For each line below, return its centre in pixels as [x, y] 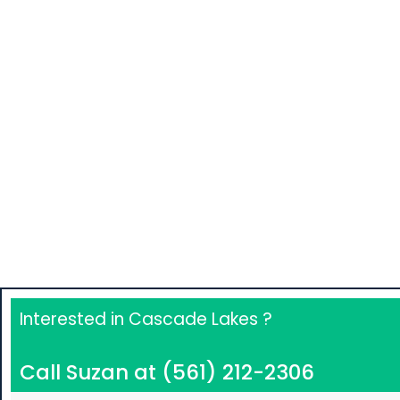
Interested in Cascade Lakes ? [146, 319]
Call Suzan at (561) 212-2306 [167, 373]
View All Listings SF [170, 102]
